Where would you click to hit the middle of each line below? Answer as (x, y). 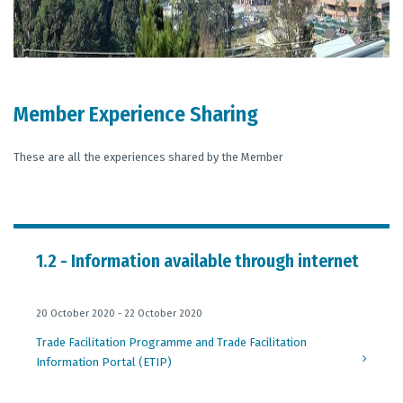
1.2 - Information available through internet (197, 261)
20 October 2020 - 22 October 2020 (119, 313)
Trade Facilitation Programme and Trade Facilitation (171, 342)
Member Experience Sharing (136, 114)
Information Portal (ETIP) (104, 362)
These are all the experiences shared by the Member (148, 157)
